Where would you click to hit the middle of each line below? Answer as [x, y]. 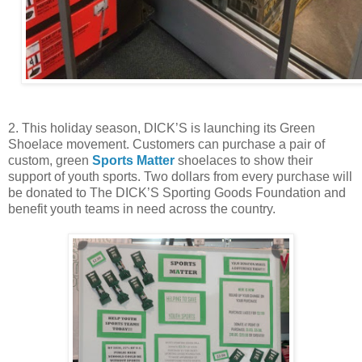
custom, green [50, 160]
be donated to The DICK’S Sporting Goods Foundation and [177, 192]
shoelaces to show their [244, 160]
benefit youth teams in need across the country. [142, 208]
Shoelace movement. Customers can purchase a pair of [166, 144]
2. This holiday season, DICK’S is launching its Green [162, 128]
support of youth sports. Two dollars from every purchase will [180, 176]
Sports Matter [133, 160]
